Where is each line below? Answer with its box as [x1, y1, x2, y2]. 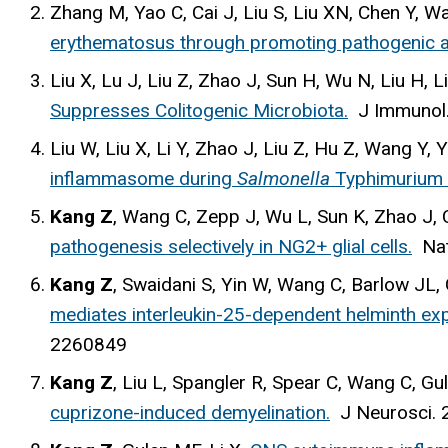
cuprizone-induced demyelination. [50, 400, 330, 424]
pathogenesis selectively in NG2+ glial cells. [50, 234, 412, 258]
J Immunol [358, 98, 446, 122]
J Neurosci [340, 400, 432, 424]
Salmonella [237, 166, 330, 190]
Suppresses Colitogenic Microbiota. [50, 98, 348, 122]
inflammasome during [50, 166, 237, 190]
